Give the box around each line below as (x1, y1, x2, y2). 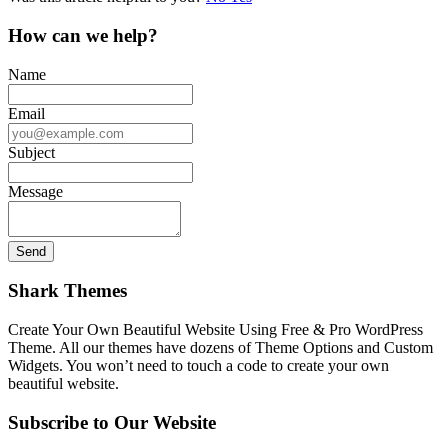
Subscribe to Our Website (8, 411, 216, 433)
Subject (8, 143, 55, 161)
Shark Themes (8, 280, 127, 302)
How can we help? (8, 25, 158, 46)
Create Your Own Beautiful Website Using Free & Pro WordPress (8, 321, 423, 339)
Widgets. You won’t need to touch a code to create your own (8, 357, 389, 375)
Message (8, 182, 63, 200)
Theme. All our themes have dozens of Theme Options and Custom (8, 339, 433, 357)
